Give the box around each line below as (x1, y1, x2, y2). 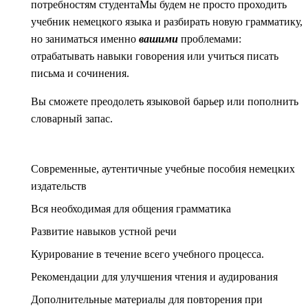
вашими (139, 33, 178, 45)
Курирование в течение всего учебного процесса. (31, 248, 264, 261)
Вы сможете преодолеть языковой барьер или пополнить (31, 96, 298, 108)
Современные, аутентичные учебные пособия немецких (31, 163, 295, 175)
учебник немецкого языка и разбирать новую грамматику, (31, 16, 302, 28)
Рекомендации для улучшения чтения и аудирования (31, 271, 278, 283)
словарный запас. (31, 113, 113, 125)
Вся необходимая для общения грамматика (31, 203, 231, 215)
